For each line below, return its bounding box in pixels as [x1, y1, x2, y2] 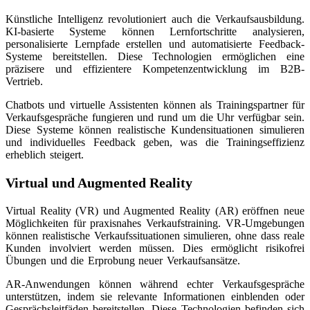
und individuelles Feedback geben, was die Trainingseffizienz [6, 136, 304, 149]
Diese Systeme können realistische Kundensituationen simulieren [6, 124, 304, 136]
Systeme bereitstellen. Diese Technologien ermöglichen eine [6, 51, 304, 63]
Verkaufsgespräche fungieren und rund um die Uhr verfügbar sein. [6, 111, 304, 124]
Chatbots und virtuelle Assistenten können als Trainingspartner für [6, 99, 304, 111]
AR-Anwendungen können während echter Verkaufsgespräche [6, 278, 304, 291]
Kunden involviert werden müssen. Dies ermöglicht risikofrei [6, 242, 304, 255]
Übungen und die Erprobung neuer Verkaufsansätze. [6, 255, 240, 267]
